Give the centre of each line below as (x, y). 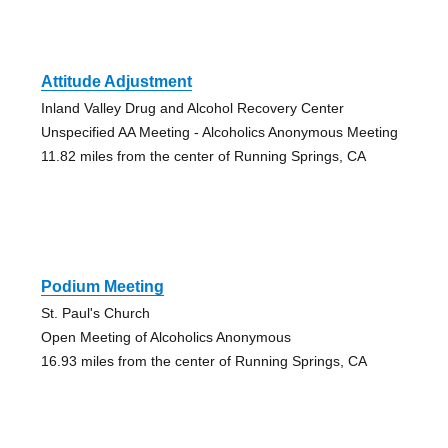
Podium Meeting (102, 286)
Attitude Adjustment (116, 81)
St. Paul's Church (95, 312)
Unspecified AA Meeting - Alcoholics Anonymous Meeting (219, 131)
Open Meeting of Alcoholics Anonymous (165, 336)
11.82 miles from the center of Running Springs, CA (203, 155)
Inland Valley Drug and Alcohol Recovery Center (192, 107)
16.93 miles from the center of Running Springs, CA (203, 360)
